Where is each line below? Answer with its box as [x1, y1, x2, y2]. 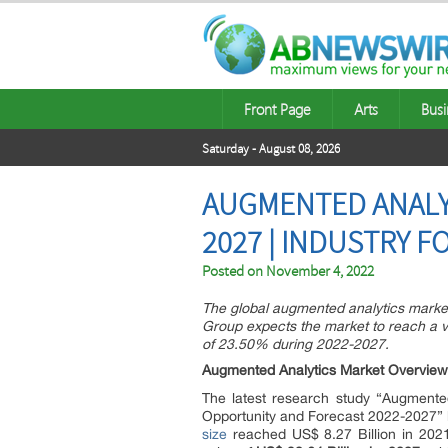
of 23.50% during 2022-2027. [202, 336, 389, 352]
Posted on [202, 262, 266, 281]
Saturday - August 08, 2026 [202, 141, 340, 157]
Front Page [244, 99, 311, 119]
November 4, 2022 [266, 262, 374, 281]
